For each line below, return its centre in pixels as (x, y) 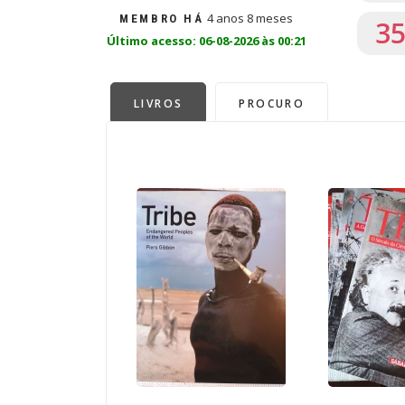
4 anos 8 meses (248, 19)
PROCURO (272, 103)
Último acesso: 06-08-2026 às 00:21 (206, 41)
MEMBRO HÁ (162, 19)
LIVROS (159, 103)
